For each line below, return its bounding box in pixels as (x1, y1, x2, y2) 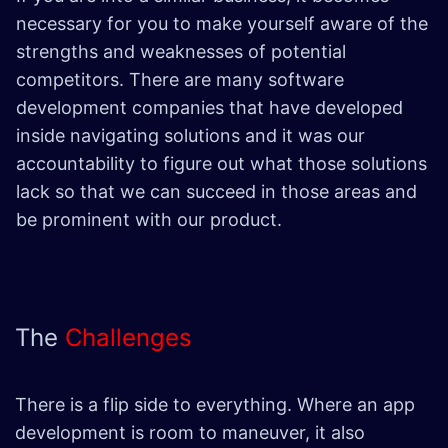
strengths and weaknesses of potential (16, 41, 346, 63)
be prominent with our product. (16, 209, 287, 231)
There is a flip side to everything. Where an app (15, 394, 415, 416)
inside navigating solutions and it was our (16, 125, 365, 147)
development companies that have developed (16, 97, 403, 119)
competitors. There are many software (16, 69, 344, 91)
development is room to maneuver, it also (15, 422, 365, 444)
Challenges (65, 323, 192, 353)
